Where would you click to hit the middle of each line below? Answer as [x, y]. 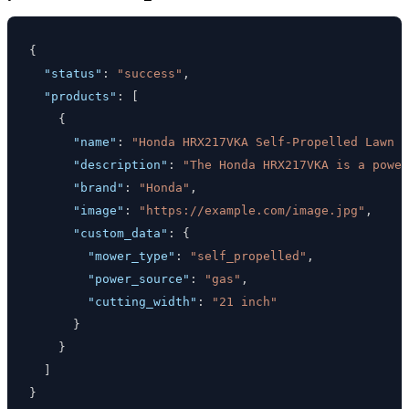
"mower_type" [131, 256]
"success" [150, 73]
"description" [121, 164]
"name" [95, 142]
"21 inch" [245, 301]
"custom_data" [121, 233]
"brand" [99, 187]
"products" [80, 96]
